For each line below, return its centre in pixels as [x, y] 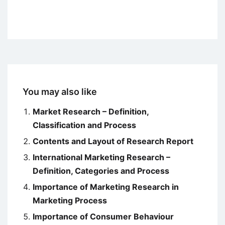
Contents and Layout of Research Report [113, 141]
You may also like [60, 92]
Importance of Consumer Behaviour [103, 217]
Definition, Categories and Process [101, 171]
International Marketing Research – [101, 157]
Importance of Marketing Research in [106, 187]
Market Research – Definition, [91, 112]
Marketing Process [70, 201]
